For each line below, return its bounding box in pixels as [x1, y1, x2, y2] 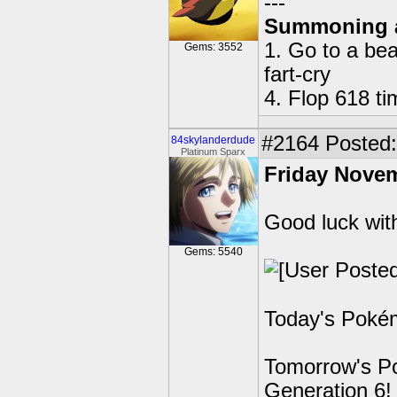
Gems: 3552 [184, 41, 243, 53]
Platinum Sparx [181, 146, 246, 157]
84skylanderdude [171, 134, 256, 146]
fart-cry [264, 63, 331, 86]
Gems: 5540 [184, 245, 243, 258]
